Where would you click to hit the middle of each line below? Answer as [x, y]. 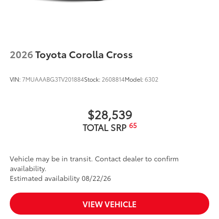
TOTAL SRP [106, 127]
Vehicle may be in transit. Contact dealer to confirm [94, 159]
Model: [135, 79]
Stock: [93, 79]
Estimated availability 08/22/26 [60, 178]
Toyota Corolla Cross [84, 54]
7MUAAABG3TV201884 [53, 79]
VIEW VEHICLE [109, 204]
